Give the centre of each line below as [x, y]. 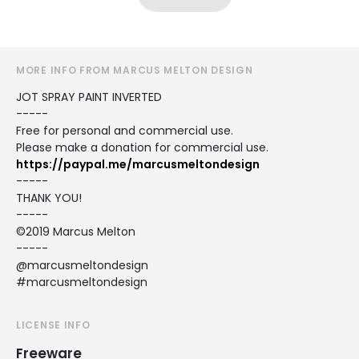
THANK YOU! [49, 198]
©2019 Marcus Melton [76, 231]
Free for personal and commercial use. [125, 130]
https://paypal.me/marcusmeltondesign [138, 164]
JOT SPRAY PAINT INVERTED [89, 97]
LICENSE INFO [53, 325]
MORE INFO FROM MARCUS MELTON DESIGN [135, 70]
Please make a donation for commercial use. [142, 147]
